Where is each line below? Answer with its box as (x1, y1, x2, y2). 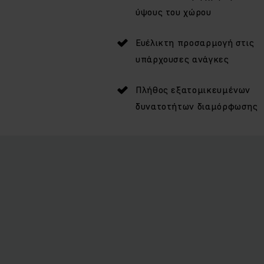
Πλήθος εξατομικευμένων (136, 82, 251, 96)
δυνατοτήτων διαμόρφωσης (136, 99, 258, 113)
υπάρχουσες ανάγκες (136, 52, 229, 65)
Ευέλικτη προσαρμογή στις (136, 35, 255, 49)
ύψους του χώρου (136, 5, 212, 18)
